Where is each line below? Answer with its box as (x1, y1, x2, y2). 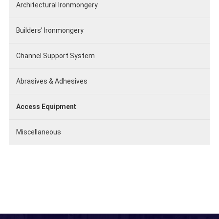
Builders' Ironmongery (16, 26, 84, 35)
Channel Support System (16, 52, 95, 60)
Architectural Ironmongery (16, 1, 98, 9)
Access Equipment (16, 103, 76, 111)
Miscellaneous (16, 128, 61, 136)
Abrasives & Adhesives (16, 77, 88, 86)
